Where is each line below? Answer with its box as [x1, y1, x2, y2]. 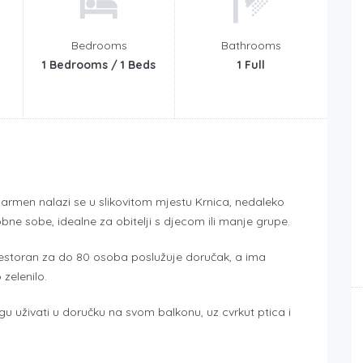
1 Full [237, 57, 265, 72]
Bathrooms [220, 37, 281, 53]
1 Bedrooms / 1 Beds [42, 57, 156, 72]
